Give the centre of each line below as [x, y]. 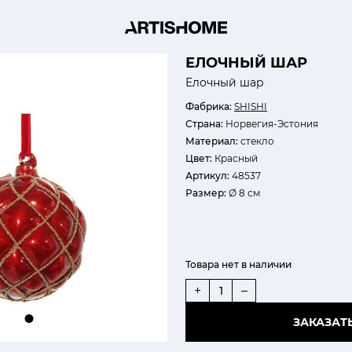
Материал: [212, 141]
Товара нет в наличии [238, 264]
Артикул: [207, 176]
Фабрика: [209, 106]
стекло [256, 141]
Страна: [204, 124]
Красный [235, 158]
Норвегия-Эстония [271, 124]
